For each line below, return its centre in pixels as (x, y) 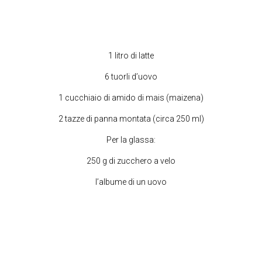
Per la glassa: (131, 139)
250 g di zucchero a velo (131, 161)
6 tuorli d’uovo (131, 76)
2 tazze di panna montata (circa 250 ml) (131, 118)
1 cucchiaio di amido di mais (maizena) (131, 97)
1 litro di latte (131, 55)
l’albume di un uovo (131, 182)
